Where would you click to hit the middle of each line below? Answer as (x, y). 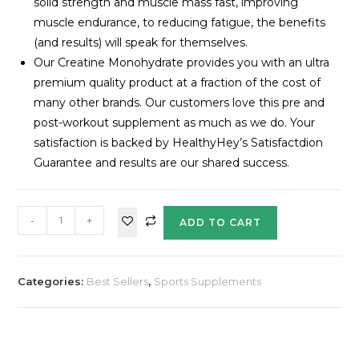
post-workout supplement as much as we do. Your (175, 122)
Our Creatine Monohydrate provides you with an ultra (182, 62)
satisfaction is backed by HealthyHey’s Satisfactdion (179, 142)
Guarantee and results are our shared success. (162, 162)
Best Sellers (118, 281)
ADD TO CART (221, 222)
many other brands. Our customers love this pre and (179, 102)
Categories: (52, 281)
